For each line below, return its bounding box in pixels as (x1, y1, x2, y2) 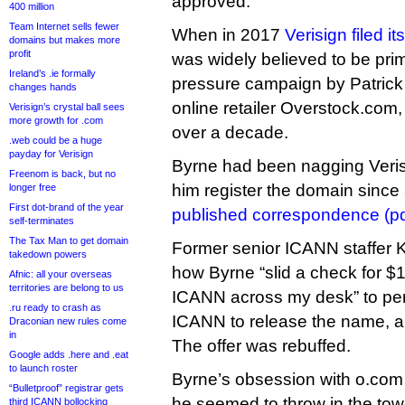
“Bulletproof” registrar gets (9, 382, 124, 393)
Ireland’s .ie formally (9, 68, 96, 79)
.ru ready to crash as (9, 302, 101, 313)
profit (9, 48, 31, 59)
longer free (9, 182, 56, 193)
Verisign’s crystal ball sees (9, 101, 125, 112)
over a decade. (172, 123, 288, 142)
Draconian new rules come (9, 316, 127, 326)
